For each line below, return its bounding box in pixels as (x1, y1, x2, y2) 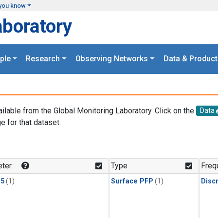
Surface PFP (111, 177, 153, 186)
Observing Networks (75, 54, 148, 64)
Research (26, 54, 60, 64)
